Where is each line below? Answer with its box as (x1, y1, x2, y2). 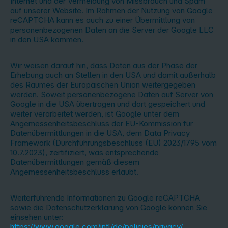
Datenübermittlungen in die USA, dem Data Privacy (10, 128, 190, 138)
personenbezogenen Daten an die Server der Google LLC (10, 25, 214, 35)
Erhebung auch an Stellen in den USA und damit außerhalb (10, 70, 216, 80)
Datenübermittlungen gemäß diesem (10, 157, 139, 167)
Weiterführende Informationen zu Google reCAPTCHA (10, 193, 200, 203)
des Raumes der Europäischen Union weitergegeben (10, 80, 195, 90)
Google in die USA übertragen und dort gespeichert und (10, 99, 205, 109)
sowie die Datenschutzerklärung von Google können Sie (10, 203, 207, 212)
